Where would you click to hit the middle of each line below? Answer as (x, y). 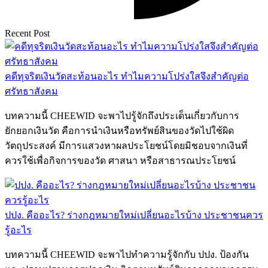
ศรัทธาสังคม (31, 91)
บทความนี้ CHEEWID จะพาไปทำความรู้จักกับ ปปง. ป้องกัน (127, 254)
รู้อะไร (18, 230)
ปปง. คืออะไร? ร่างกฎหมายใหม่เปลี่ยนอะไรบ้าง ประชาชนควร (134, 215)
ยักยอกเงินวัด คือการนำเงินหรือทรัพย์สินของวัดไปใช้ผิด (119, 130)
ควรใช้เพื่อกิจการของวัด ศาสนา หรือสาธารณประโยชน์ (120, 160)
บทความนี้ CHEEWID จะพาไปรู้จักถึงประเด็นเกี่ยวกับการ (122, 115)
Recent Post (27, 33)
